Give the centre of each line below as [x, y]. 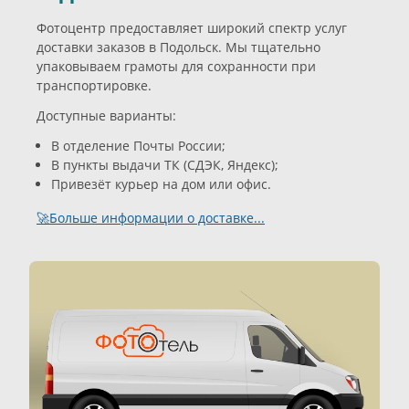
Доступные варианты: [106, 116]
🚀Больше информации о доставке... [151, 218]
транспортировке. [94, 85]
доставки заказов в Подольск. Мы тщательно [178, 47]
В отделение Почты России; [138, 146]
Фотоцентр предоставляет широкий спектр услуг [192, 27]
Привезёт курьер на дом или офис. [161, 184]
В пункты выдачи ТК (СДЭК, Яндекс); [165, 165]
